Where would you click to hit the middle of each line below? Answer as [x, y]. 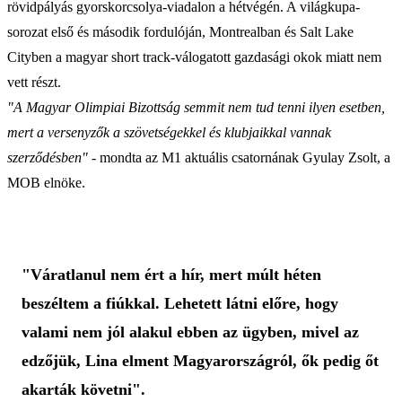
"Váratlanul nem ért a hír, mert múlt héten [171, 274]
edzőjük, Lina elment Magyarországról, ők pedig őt [200, 360]
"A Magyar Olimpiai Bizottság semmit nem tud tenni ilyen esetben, [196, 107]
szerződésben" [48, 157]
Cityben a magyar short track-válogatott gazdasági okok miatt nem [194, 57]
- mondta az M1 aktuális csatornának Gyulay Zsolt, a [239, 157]
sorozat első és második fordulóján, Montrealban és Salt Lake [180, 31]
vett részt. [34, 82]
